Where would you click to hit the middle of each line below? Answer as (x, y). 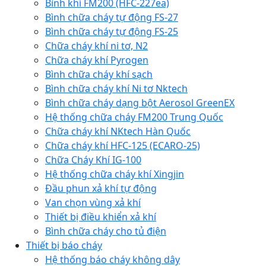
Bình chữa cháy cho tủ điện (106, 231)
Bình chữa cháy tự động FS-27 (112, 18)
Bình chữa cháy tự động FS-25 (112, 32)
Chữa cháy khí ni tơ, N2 (96, 46)
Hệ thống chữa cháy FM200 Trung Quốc (134, 117)
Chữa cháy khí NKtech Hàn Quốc (118, 132)
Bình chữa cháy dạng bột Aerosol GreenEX (140, 103)
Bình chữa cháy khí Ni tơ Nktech (116, 89)
